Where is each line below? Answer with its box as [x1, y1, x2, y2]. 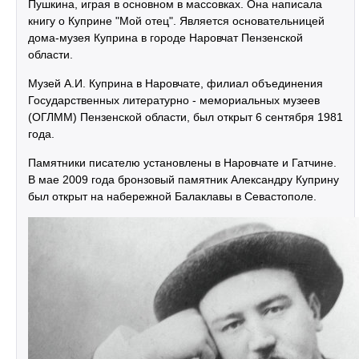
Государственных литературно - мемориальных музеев [28, 94, 320, 107]
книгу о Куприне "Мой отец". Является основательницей [28, 14, 325, 27]
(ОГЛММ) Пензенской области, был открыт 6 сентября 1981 [28, 111, 343, 123]
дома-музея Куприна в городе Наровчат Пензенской [28, 31, 303, 44]
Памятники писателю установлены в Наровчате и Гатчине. [28, 156, 337, 169]
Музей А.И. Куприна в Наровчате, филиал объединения [28, 77, 323, 90]
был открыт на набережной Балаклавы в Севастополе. [28, 190, 317, 203]
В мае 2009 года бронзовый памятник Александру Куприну [28, 173, 339, 186]
